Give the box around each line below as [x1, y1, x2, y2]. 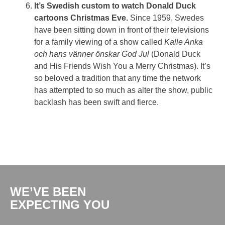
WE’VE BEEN [10, 184, 86, 198]
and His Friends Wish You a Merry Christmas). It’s [34, 61, 210, 70]
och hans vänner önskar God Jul [34, 49, 149, 58]
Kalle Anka [164, 37, 203, 46]
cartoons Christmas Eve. [34, 13, 130, 22]
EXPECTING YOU [10, 197, 109, 211]
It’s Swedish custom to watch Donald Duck [34, 1, 196, 10]
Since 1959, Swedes [130, 13, 204, 22]
